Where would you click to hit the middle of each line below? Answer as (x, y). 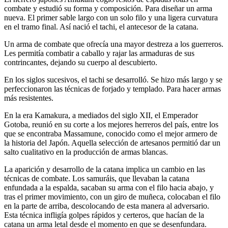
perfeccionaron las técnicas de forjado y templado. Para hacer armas (112, 89)
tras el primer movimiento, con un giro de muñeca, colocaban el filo (112, 197)
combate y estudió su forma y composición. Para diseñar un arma (108, 9)
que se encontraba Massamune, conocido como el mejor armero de (111, 134)
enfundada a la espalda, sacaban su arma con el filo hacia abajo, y (109, 188)
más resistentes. (29, 98)
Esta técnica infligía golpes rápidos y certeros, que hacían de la (104, 215)
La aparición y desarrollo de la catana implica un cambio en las (105, 169)
